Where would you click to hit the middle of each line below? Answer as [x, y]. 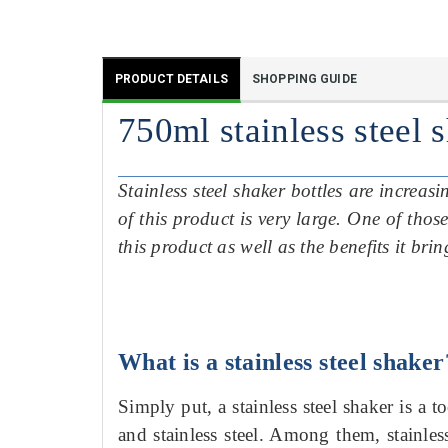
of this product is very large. [233, 218]
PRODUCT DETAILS [171, 79]
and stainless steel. [194, 434]
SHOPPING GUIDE [304, 79]
